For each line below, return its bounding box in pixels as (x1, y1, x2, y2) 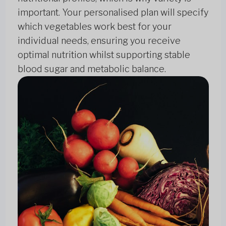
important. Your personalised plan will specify (17, 7, 208, 18)
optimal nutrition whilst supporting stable (17, 49, 190, 60)
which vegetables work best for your (17, 21, 172, 32)
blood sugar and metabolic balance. (17, 64, 166, 74)
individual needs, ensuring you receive (17, 35, 181, 46)
